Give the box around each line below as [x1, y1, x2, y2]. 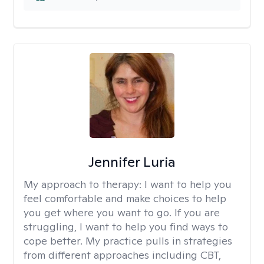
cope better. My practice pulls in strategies [24, 234, 232, 247]
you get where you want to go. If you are [24, 206, 220, 219]
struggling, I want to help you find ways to [24, 220, 228, 233]
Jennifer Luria [88, 153, 176, 171]
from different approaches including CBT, [24, 248, 221, 262]
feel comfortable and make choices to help [24, 192, 226, 205]
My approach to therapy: [24, 177, 144, 191]
